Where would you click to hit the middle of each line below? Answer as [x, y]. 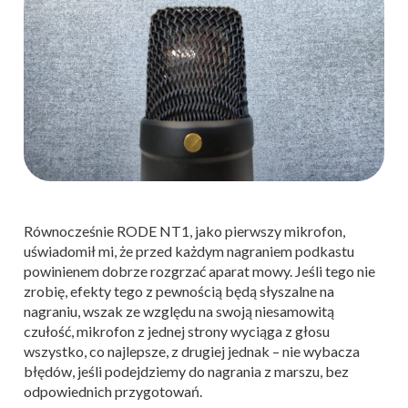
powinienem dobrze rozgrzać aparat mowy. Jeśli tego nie [199, 270]
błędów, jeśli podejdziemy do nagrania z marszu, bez [186, 371]
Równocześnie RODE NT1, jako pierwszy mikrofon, [184, 230]
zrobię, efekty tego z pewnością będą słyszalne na [179, 291]
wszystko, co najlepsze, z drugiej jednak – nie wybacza [192, 351]
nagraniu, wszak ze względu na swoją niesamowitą [179, 311]
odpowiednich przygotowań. [113, 391]
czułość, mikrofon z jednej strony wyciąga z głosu [177, 331]
